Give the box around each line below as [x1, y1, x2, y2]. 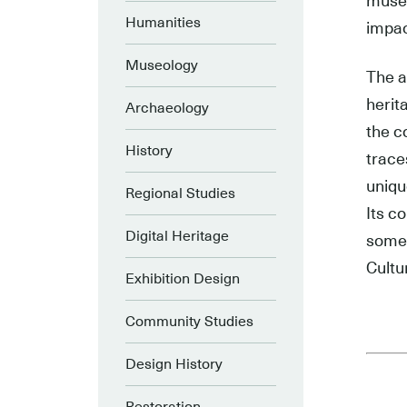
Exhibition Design [125, 271, 240, 288]
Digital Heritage [125, 228, 229, 245]
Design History [125, 356, 223, 373]
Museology [125, 57, 198, 74]
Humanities [125, 15, 201, 32]
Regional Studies [125, 185, 235, 203]
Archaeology [125, 100, 209, 117]
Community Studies [125, 313, 253, 331]
